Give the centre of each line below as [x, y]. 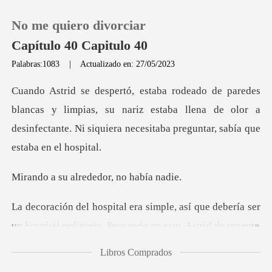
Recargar [58, 123]
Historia [56, 159]
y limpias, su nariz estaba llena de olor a [156, 110]
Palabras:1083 [37, 63]
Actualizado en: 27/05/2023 [128, 63]
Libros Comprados [136, 252]
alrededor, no [99, 177]
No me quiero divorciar [79, 25]
